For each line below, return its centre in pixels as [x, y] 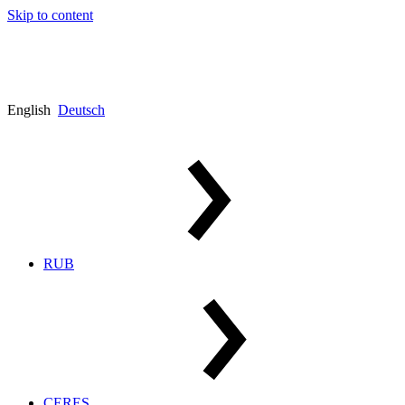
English [29, 109]
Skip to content [50, 15]
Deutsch [81, 109]
